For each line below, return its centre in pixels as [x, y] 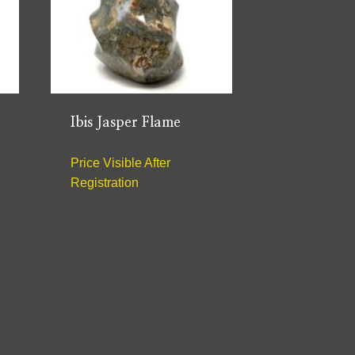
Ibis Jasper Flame [125, 123]
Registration [104, 183]
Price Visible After [120, 163]
